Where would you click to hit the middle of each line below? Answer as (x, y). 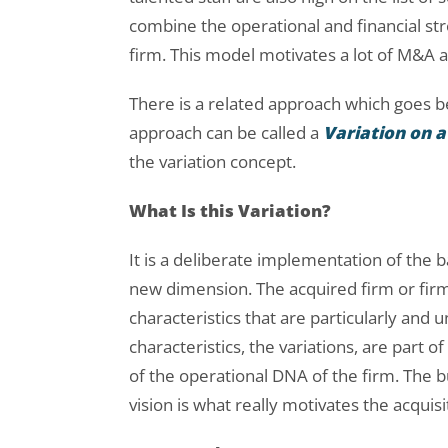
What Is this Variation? (230, 211)
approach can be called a (226, 133)
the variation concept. (212, 162)
